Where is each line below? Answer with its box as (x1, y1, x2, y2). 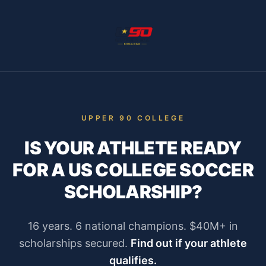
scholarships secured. (19, 237, 128, 249)
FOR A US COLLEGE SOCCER (12, 159, 254, 180)
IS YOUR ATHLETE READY (24, 137, 242, 159)
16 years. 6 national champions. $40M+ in (28, 220, 238, 232)
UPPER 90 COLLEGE (81, 113, 185, 122)
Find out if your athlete (131, 237, 247, 249)
